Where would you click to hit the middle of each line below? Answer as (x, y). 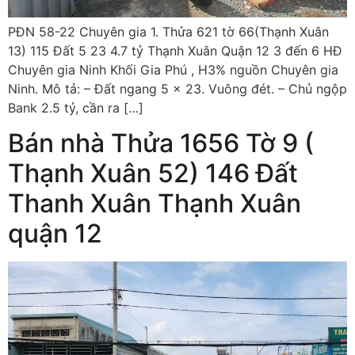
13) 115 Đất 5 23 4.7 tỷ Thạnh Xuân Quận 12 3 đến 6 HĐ (175, 50)
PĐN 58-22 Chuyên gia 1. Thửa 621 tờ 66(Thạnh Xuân (168, 31)
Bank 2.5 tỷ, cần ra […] (76, 107)
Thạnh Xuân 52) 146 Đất (153, 174)
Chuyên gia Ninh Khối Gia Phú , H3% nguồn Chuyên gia (173, 69)
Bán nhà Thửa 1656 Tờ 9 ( (161, 143)
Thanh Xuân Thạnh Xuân (155, 204)
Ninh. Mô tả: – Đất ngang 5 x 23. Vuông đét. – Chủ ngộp (177, 88)
